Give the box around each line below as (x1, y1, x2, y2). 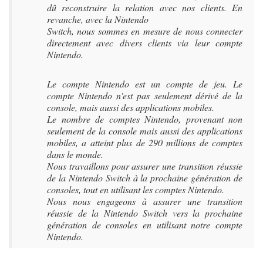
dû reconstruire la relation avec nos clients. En (47, 1, 242, 14)
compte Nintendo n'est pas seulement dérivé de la (47, 89, 242, 102)
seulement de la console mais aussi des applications (47, 124, 242, 137)
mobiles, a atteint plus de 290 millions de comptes (47, 136, 242, 149)
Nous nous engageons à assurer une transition (47, 195, 242, 207)
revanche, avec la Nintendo (47, 13, 149, 25)
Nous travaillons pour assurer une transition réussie (47, 160, 242, 172)
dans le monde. (47, 148, 103, 160)
